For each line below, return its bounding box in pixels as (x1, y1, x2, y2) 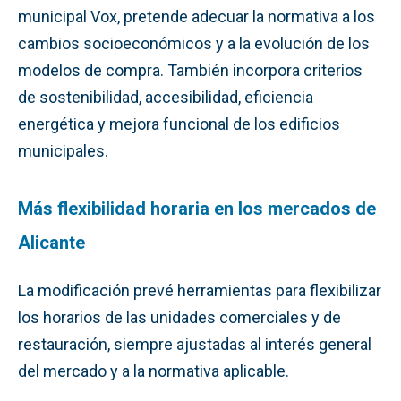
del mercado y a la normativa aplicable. (18, 361, 289, 380)
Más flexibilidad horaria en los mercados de (18, 197, 376, 219)
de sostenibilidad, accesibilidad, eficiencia (18, 87, 313, 107)
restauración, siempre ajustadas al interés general (18, 334, 371, 354)
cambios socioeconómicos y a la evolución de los (18, 33, 370, 53)
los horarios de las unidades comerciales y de (18, 307, 341, 327)
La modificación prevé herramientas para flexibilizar (18, 280, 381, 300)
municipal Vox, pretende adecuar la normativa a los (18, 6, 375, 26)
